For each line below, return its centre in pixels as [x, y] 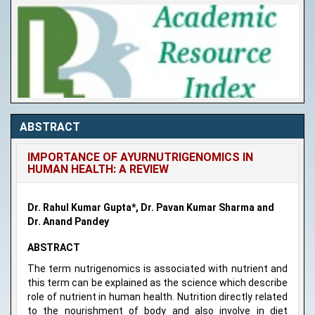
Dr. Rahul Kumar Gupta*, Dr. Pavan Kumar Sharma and [151, 208]
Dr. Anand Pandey [68, 222]
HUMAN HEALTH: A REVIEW [98, 169]
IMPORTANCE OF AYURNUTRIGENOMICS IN [140, 157]
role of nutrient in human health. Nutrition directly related [157, 297]
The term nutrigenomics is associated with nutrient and [157, 269]
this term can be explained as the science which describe [157, 283]
